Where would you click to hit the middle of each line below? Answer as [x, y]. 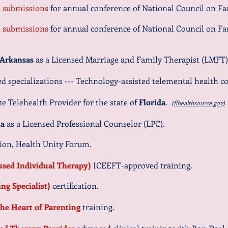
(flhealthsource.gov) [198, 103]
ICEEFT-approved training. [144, 165]
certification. [77, 186]
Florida [152, 102]
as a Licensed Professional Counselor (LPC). [88, 123]
